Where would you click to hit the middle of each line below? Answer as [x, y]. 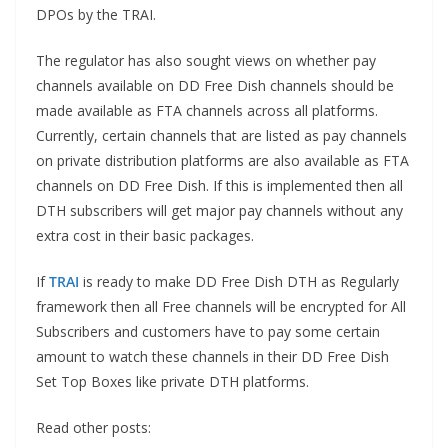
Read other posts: [93, 428]
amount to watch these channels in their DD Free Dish [212, 357]
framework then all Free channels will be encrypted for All [221, 307]
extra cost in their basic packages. [145, 236]
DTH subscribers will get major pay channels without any [219, 211]
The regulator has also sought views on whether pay [206, 61]
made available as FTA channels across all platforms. [207, 111]
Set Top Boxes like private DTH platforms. [172, 382]
